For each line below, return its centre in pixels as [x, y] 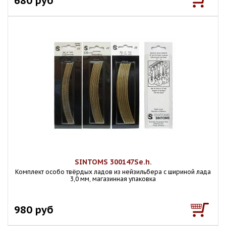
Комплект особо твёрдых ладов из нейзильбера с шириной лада [113, 172]
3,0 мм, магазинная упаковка [113, 179]
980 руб [34, 210]
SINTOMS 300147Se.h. [113, 162]
